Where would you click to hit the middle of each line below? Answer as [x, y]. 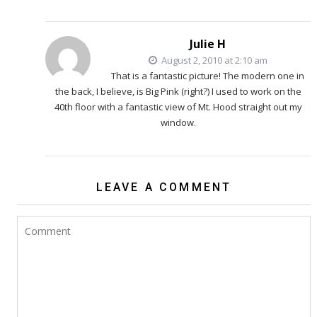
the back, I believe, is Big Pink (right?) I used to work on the [178, 92]
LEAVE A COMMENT [164, 188]
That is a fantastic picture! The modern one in [208, 76]
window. [178, 123]
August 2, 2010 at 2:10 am [213, 60]
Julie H [208, 44]
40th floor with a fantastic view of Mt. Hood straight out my [178, 107]
